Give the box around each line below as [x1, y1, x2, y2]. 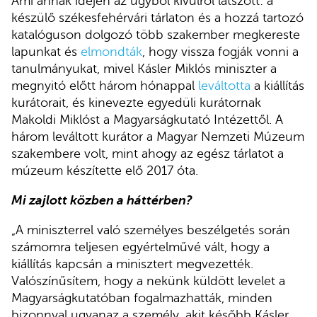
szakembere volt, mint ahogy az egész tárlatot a [11, 146, 284, 161]
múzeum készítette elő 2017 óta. [11, 163, 198, 178]
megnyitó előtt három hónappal [11, 79, 198, 93]
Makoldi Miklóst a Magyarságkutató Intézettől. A [11, 113, 283, 127]
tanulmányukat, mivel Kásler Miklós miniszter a [11, 62, 277, 76]
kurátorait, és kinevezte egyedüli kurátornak [11, 96, 261, 110]
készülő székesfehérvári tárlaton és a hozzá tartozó [11, 11, 304, 25]
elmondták [81, 45, 142, 59]
